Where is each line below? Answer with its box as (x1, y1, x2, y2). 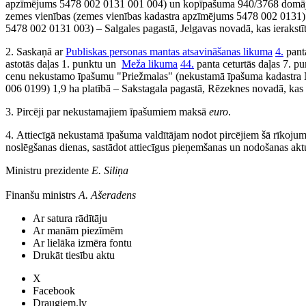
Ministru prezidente (5, 165, 92, 176)
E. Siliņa (92, 165, 128, 176)
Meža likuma (122, 58, 178, 70)
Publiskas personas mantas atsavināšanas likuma (66, 46, 273, 57)
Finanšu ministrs (5, 189, 79, 201)
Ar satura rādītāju (33, 212, 107, 224)
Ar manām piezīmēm (33, 225, 123, 236)
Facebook (33, 285, 75, 296)
